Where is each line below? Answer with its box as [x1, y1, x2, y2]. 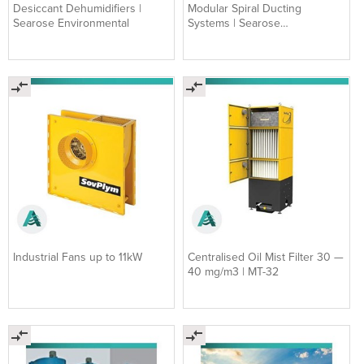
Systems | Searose [188, 15, 281, 30]
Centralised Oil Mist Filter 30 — [188, 250, 344, 265]
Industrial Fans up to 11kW [13, 250, 142, 265]
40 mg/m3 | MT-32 [188, 265, 279, 279]
